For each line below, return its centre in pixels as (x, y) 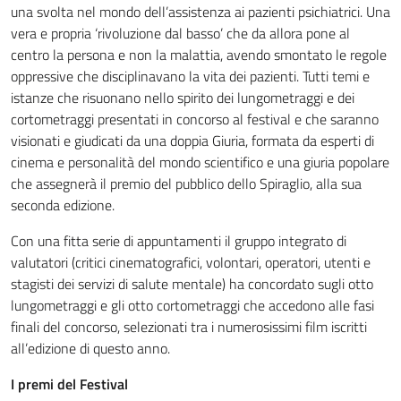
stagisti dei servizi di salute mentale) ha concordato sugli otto (192, 284)
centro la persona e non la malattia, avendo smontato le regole (199, 55)
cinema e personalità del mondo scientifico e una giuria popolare (200, 162)
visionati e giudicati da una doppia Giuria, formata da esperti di (192, 141)
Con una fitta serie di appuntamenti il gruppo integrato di (179, 241)
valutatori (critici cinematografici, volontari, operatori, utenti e (191, 262)
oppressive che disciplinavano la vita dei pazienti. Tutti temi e (190, 76)
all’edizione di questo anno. (90, 348)
